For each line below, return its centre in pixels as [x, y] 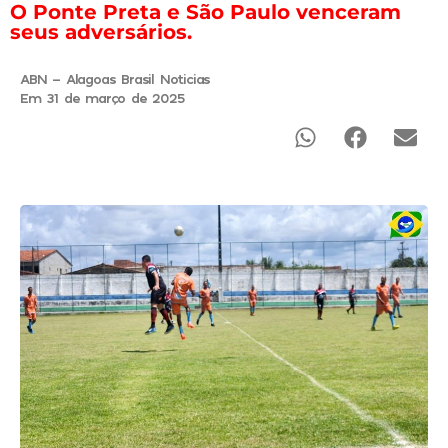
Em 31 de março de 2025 [102, 97]
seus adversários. [101, 31]
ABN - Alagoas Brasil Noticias [115, 78]
